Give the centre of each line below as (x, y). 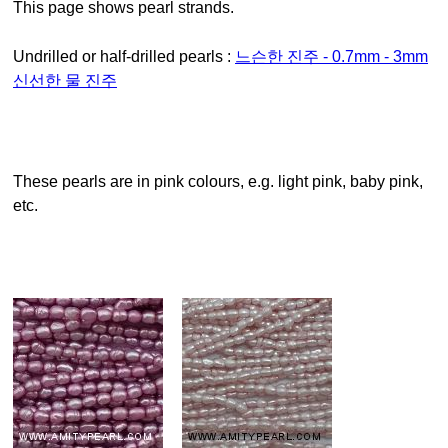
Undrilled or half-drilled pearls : (130, 57)
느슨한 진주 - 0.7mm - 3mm (331, 57)
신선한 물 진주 (65, 81)
